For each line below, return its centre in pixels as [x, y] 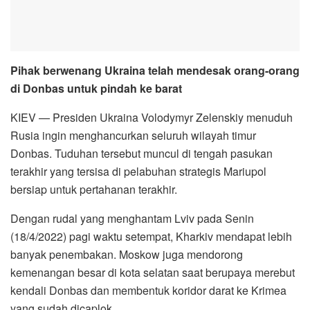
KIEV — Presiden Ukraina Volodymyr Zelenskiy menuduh [152, 118]
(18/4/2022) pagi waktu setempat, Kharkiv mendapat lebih [151, 237]
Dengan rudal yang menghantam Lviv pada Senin [132, 219]
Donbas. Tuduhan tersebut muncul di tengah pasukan [142, 154]
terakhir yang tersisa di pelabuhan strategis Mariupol [138, 172]
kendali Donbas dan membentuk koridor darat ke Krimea [148, 291]
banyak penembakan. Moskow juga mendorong [127, 255]
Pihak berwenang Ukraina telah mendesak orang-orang [155, 71]
